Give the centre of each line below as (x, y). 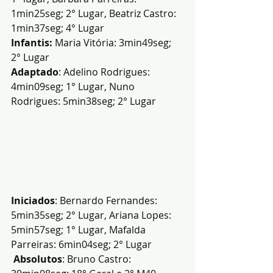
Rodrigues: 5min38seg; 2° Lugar (83, 101)
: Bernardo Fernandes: (107, 200)
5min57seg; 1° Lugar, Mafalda (80, 230)
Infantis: (33, 43)
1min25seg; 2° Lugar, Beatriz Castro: (95, 13)
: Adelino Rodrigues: (105, 72)
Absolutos (38, 259)
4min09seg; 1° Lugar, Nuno (74, 87)
